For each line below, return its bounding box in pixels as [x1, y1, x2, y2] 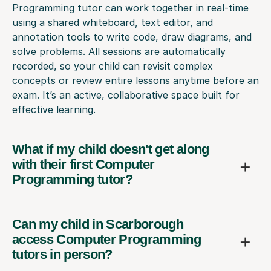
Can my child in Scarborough [12, 217, 184, 232]
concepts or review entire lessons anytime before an [12, 74, 259, 87]
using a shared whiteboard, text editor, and [12, 16, 213, 29]
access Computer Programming [12, 232, 201, 247]
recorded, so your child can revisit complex [12, 60, 213, 73]
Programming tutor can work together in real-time [12, 2, 249, 15]
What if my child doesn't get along [12, 142, 209, 157]
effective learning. [12, 103, 96, 116]
